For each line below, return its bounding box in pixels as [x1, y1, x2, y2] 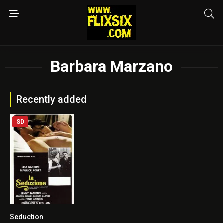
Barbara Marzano [50, 57, 173, 76]
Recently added [16, 93, 87, 105]
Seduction [10, 212, 43, 221]
